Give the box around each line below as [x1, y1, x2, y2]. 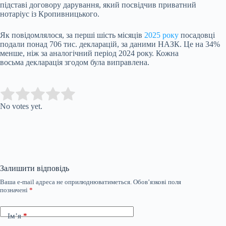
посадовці [179, 30, 215, 39]
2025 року [144, 30, 179, 39]
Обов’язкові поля [133, 178, 181, 186]
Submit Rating [81, 89, 127, 98]
